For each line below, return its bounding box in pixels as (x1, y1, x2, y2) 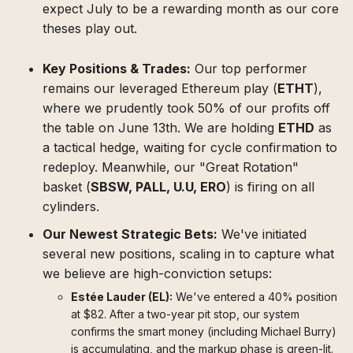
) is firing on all (226, 178, 314, 195)
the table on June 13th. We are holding (43, 119, 278, 136)
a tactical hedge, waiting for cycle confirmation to (43, 139, 337, 155)
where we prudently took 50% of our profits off (43, 99, 330, 116)
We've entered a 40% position (173, 289, 337, 303)
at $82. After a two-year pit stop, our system (71, 307, 299, 321)
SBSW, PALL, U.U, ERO (91, 178, 226, 195)
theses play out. (43, 20, 137, 36)
